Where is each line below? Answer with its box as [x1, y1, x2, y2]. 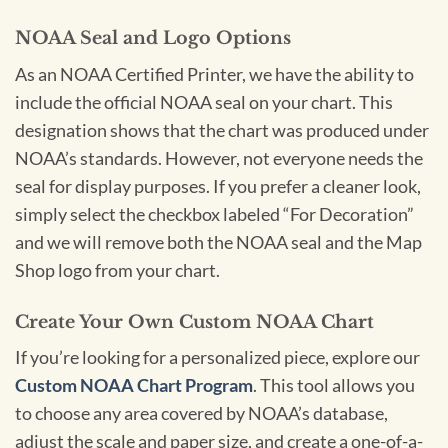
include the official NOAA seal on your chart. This [15, 91, 393, 113]
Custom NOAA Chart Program [15, 375, 253, 397]
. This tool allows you [253, 375, 415, 397]
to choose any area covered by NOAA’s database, [15, 403, 388, 425]
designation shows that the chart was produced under [15, 119, 429, 141]
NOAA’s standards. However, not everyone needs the [15, 147, 423, 169]
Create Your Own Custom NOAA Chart [15, 310, 374, 333]
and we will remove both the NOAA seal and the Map [15, 231, 422, 253]
